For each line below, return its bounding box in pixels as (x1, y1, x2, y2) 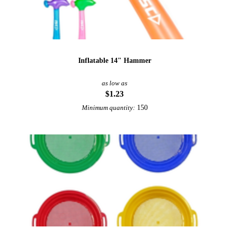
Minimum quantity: (81, 104, 135, 111)
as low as (102, 80, 127, 87)
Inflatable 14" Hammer (78, 56, 151, 64)
